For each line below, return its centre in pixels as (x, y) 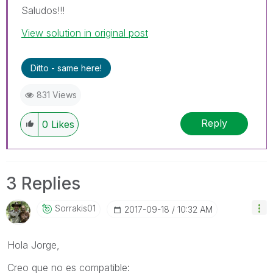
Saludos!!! (43, 10)
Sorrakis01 (75, 208)
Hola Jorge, (34, 245)
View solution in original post (85, 33)
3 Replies (43, 183)
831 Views (57, 94)
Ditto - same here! (66, 68)
